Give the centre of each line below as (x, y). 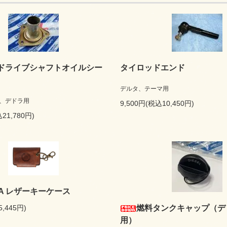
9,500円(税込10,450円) (157, 103)
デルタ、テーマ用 (144, 89)
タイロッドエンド (153, 68)
